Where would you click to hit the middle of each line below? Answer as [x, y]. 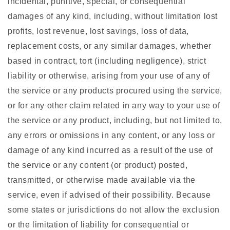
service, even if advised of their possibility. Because [109, 195]
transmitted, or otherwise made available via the [102, 180]
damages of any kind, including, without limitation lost [113, 16]
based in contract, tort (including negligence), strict [107, 61]
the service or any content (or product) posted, [98, 165]
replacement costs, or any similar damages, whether [110, 46]
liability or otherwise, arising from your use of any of [109, 76]
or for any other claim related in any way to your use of [114, 106]
